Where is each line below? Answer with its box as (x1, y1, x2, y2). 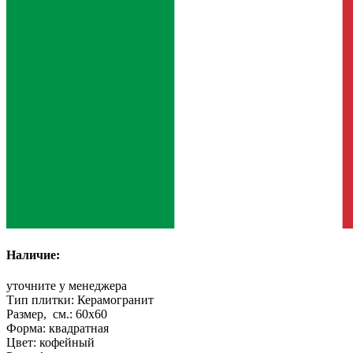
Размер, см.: (6, 307, 76, 321)
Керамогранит (77, 293, 154, 307)
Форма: (6, 321, 49, 336)
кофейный (39, 336, 95, 350)
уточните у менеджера (6, 279, 127, 293)
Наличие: (6, 247, 60, 262)
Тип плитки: (6, 293, 77, 307)
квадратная (49, 321, 109, 336)
